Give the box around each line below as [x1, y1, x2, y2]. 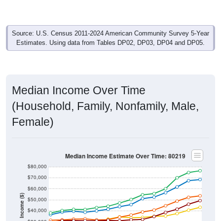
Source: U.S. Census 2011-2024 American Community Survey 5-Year [12, 29, 209, 37]
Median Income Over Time [12, 83, 146, 97]
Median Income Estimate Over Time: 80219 [65, 151, 185, 160]
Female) [12, 115, 54, 128]
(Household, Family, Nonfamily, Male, [12, 99, 199, 112]
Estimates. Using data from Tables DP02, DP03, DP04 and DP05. [16, 38, 205, 46]
